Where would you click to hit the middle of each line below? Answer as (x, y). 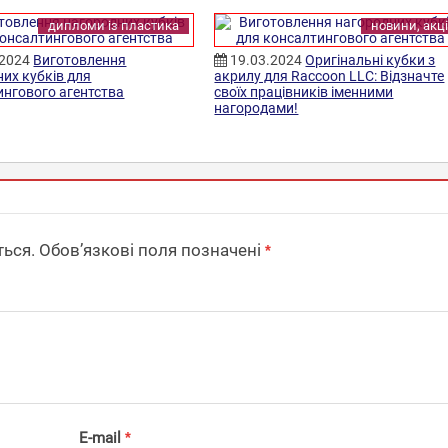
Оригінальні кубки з (370, 60)
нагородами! (256, 108)
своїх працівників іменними (304, 92)
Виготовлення (80, 60)
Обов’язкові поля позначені (150, 250)
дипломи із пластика (114, 26)
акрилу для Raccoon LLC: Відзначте (329, 76)
